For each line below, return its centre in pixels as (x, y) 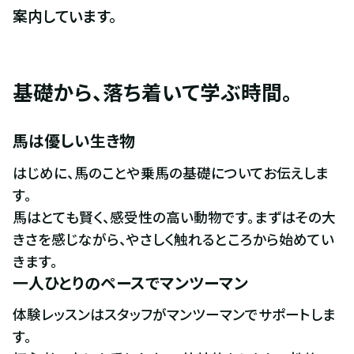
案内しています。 (64, 15)
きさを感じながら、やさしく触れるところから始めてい (173, 238)
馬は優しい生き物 (73, 141)
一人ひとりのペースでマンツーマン (130, 282)
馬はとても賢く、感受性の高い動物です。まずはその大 (174, 216)
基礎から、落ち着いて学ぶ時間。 (152, 91)
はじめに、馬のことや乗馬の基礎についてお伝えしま (170, 172)
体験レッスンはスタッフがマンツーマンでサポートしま (174, 314)
